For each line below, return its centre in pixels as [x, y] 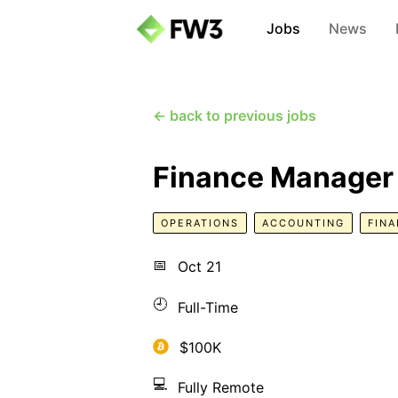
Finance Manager [273, 177]
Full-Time [208, 307]
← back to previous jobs [235, 115]
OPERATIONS [200, 223]
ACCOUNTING [303, 223]
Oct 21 [199, 266]
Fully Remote [221, 387]
